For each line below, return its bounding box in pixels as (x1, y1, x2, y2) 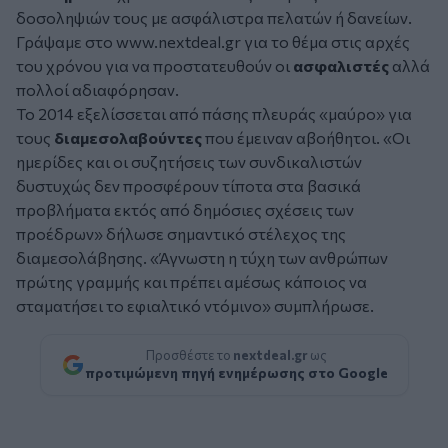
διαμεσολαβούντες (54, 128, 202, 148)
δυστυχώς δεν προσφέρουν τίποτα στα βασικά (16, 176, 361, 196)
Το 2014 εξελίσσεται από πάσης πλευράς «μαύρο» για (16, 104, 412, 124)
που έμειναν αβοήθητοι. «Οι (202, 128, 410, 148)
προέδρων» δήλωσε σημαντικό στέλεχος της (16, 224, 346, 244)
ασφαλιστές (293, 56, 389, 76)
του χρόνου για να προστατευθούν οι (16, 56, 293, 76)
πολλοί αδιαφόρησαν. (16, 80, 179, 100)
